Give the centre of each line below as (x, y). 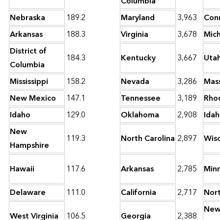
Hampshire (29, 146)
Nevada (135, 82)
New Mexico (33, 98)
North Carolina (148, 139)
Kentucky (138, 58)
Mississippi (29, 82)
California (138, 193)
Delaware (28, 193)
